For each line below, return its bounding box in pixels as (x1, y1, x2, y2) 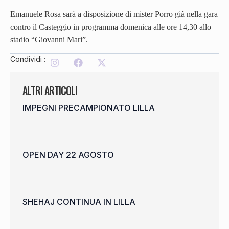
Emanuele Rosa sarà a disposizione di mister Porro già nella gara (10, 9, 218, 18)
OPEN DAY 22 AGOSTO (22, 150, 114, 161)
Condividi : (10, 55, 45, 64)
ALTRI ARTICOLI (22, 83, 77, 99)
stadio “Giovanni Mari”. (10, 35, 88, 44)
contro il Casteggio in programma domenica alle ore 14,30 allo (10, 22, 211, 31)
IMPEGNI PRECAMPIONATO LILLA (22, 103, 155, 113)
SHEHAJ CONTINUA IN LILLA (22, 197, 135, 208)
